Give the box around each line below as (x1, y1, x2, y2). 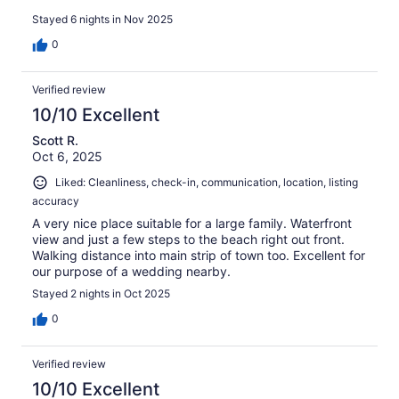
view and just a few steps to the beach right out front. (32, 231, 345, 247)
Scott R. (32, 133, 78, 149)
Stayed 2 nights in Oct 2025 (32, 286, 170, 300)
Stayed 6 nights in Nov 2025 (32, 12, 173, 27)
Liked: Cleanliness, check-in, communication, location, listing (55, 175, 358, 190)
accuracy (32, 193, 79, 208)
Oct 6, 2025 (32, 149, 102, 165)
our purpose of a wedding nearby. (32, 263, 231, 279)
